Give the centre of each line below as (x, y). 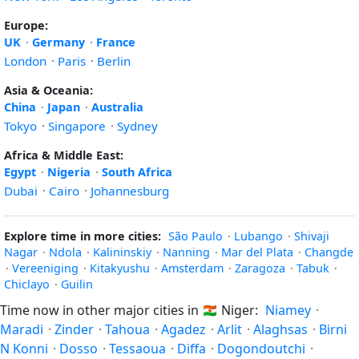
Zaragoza (260, 268)
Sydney (137, 126)
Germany (58, 42)
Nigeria (69, 172)
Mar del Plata (257, 252)
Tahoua (127, 329)
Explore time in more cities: (83, 236)
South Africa (137, 172)
